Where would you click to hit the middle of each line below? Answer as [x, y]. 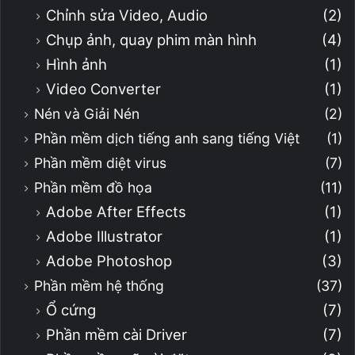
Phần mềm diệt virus [100, 163]
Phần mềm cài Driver [116, 335]
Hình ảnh [76, 65]
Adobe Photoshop [109, 261]
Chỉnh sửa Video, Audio [127, 15]
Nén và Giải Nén [87, 114]
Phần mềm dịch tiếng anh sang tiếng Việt [167, 139]
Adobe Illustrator [104, 237]
